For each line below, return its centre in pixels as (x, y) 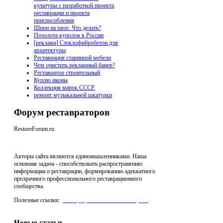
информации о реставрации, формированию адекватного (85, 171)
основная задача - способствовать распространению (78, 164)
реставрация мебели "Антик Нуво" (105, 200)
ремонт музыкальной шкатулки (73, 95)
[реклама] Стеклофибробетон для (76, 43)
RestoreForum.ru (34, 129)
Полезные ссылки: (37, 200)
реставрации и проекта (62, 13)
